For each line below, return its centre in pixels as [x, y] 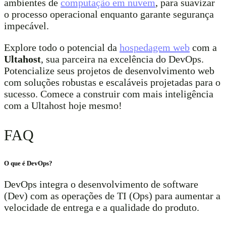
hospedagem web [155, 47]
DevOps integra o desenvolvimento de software [101, 184]
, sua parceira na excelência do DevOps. [122, 59]
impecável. [26, 25]
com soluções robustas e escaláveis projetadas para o [112, 82]
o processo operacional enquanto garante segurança [109, 14]
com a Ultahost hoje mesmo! [63, 105]
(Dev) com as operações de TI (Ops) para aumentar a [112, 196]
